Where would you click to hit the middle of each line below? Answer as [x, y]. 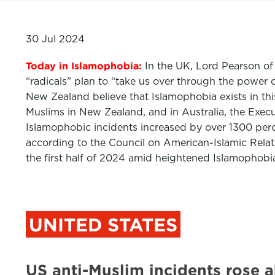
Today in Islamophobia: [85, 66]
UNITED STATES [103, 225]
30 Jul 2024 [55, 39]
